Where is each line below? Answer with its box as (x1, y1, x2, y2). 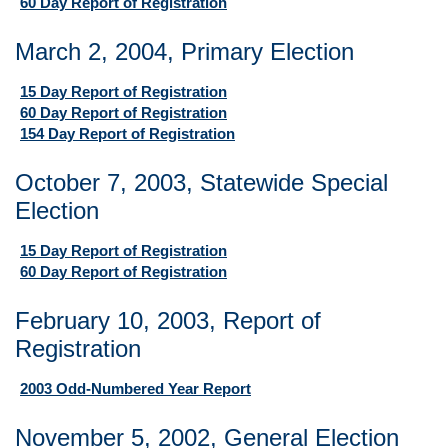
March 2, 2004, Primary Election (15, 38, 354, 65)
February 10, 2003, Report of (15, 307, 321, 334)
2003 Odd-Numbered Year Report (20, 380, 251, 397)
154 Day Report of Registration (20, 125, 235, 142)
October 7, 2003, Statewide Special (15, 169, 388, 196)
